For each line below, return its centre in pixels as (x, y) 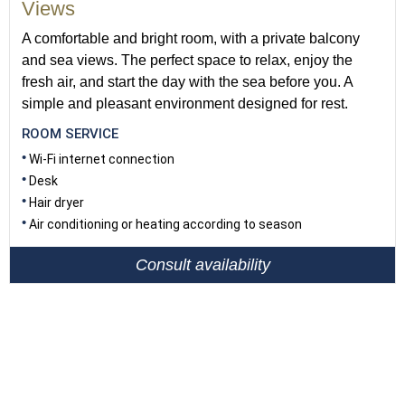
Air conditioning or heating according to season (165, 224)
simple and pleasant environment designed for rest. (185, 104)
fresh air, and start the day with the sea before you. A (187, 82)
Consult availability (202, 264)
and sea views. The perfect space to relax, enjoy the (187, 60)
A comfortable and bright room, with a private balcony (191, 38)
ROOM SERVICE (70, 134)
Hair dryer (57, 202)
